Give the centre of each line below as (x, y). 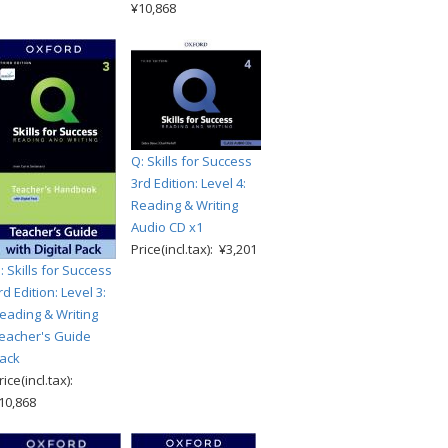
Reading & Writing (184, 205)
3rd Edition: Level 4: (188, 183)
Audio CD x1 (167, 227)
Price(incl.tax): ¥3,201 (194, 249)
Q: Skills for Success (191, 161)
